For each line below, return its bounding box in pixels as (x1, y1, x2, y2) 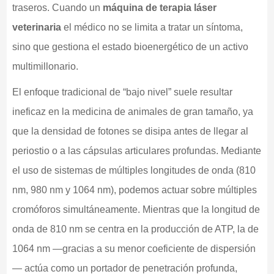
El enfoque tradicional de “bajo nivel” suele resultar (12, 86, 232, 97)
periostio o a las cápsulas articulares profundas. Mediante (12, 145, 261, 156)
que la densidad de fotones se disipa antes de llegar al (12, 125, 248, 136)
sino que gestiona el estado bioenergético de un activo (12, 41, 248, 52)
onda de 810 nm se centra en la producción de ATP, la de (12, 223, 259, 234)
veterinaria (12, 21, 61, 32)
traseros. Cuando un (12, 2, 103, 13)
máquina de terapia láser (102, 2, 217, 13)
